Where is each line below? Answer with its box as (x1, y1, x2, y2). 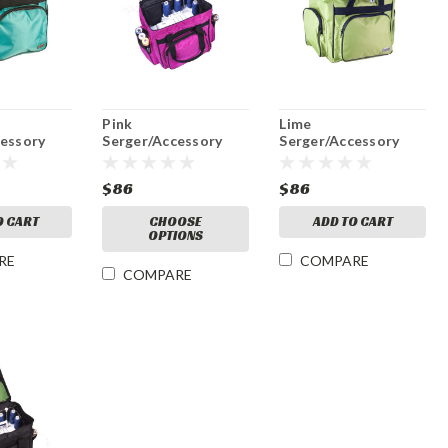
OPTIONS (148, 227, 204, 245)
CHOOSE (149, 213, 203, 231)
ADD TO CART (312, 213, 393, 231)
